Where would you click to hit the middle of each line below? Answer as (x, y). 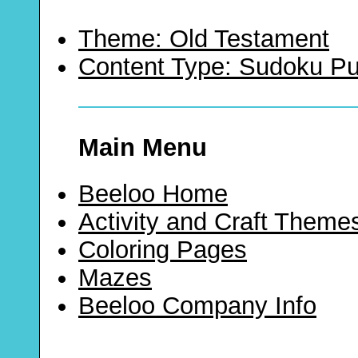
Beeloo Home (153, 193)
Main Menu (143, 148)
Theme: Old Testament (204, 39)
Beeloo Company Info (197, 305)
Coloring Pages (163, 249)
